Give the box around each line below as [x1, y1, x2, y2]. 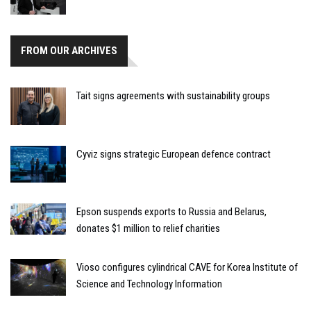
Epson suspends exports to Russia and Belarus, [76, 205, 267, 218]
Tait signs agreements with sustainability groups [76, 90, 270, 103]
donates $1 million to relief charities [76, 221, 220, 235]
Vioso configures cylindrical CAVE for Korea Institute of [76, 260, 298, 274]
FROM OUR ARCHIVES [21, 44, 117, 58]
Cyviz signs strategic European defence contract [76, 147, 271, 160]
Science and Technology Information [76, 277, 222, 290]
